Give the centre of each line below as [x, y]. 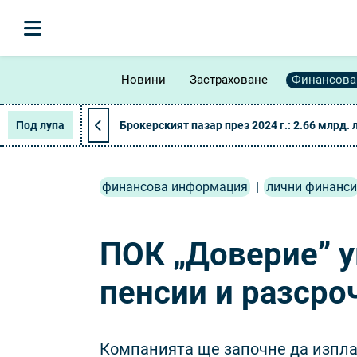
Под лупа [40, 125]
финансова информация [175, 187]
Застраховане [229, 79]
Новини [143, 79]
